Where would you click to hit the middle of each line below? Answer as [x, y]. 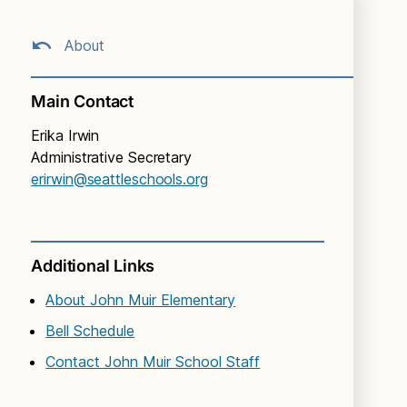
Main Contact [82, 101]
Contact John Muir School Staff [153, 361]
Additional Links [93, 265]
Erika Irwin [65, 135]
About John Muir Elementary [141, 299]
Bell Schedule [90, 330]
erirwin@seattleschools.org [119, 179]
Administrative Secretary [111, 157]
